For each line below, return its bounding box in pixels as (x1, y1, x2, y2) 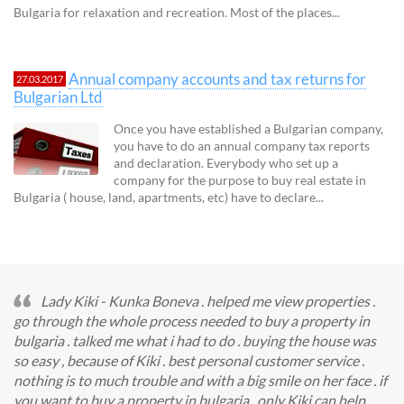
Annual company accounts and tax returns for (69, 69, 366, 88)
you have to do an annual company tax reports (114, 137, 370, 153)
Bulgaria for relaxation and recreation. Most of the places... (14, 4, 340, 20)
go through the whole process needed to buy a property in (14, 311, 370, 329)
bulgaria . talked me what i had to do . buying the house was (14, 331, 376, 349)
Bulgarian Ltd (14, 87, 103, 106)
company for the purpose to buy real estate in (114, 171, 366, 188)
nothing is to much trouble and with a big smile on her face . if (14, 371, 387, 389)
